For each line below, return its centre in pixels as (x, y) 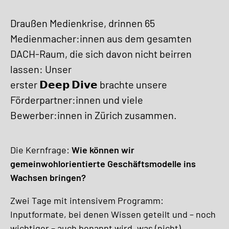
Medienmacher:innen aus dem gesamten (101, 38)
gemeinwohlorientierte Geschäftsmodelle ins (103, 163)
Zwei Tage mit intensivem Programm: (87, 200)
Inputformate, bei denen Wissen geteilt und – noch (113, 214)
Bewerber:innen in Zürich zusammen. (95, 115)
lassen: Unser (41, 69)
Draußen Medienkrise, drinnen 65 (83, 23)
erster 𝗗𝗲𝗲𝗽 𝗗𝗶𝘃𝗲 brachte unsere (89, 84)
